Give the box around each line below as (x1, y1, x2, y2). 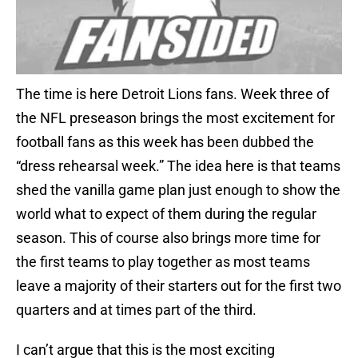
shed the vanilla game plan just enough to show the (16, 181, 340, 199)
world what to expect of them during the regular (16, 205, 316, 223)
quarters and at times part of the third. (16, 301, 257, 319)
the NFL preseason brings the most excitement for (16, 109, 335, 127)
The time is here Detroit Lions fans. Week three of (16, 86, 329, 103)
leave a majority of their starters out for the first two (16, 277, 341, 295)
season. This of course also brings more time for (16, 229, 320, 247)
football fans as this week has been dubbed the (16, 133, 314, 151)
